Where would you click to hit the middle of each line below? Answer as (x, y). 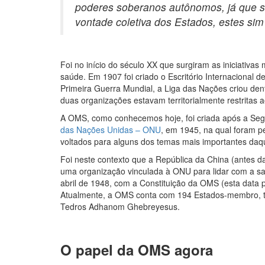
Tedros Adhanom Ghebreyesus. (120, 206)
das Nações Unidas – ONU (111, 130)
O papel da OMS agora (137, 250)
